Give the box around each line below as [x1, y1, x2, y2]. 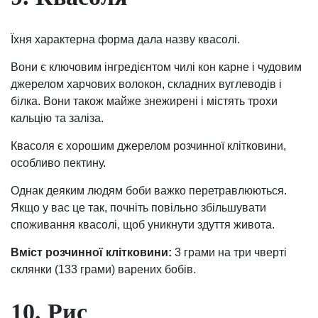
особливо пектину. [11, 156, 106, 169]
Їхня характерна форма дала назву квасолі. [11, 33, 240, 45]
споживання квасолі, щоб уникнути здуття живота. [11, 218, 275, 231]
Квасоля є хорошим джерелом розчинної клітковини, [11, 139, 286, 152]
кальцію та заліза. [11, 111, 104, 124]
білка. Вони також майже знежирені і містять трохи [11, 94, 278, 107]
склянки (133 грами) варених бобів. [11, 263, 196, 275]
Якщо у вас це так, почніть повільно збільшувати [11, 201, 266, 214]
